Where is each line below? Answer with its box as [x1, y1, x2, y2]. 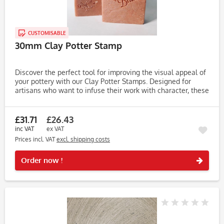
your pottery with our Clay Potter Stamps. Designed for [15, 77, 191, 85]
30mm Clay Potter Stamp [15, 40, 122, 51]
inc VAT [15, 125, 34, 132]
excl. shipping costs [56, 135, 110, 143]
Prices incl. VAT [15, 135, 56, 143]
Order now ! [21, 155, 62, 165]
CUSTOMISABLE [28, 29, 66, 36]
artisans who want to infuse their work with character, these [15, 86, 209, 94]
